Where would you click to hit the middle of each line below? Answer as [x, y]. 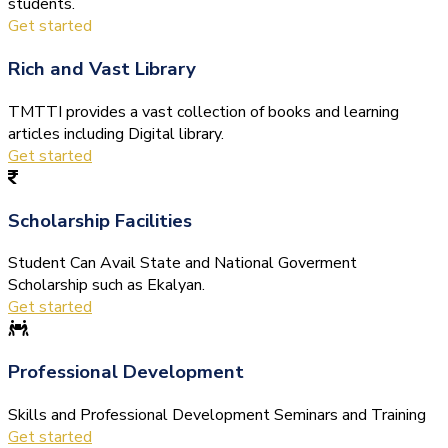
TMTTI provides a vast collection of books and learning [203, 111]
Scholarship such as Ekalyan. [106, 285]
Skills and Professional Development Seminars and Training [217, 414]
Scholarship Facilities [100, 220]
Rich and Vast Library [102, 69]
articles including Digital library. [116, 133]
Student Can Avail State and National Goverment [182, 263]
